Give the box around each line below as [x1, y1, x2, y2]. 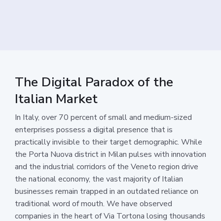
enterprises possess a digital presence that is [15, 124, 173, 135]
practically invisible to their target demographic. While [15, 136, 202, 147]
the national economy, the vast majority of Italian [15, 173, 183, 184]
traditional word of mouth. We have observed [15, 198, 172, 209]
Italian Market [15, 90, 98, 108]
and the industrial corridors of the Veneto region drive [15, 161, 198, 172]
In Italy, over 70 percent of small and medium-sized [15, 111, 192, 123]
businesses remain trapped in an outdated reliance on [15, 185, 198, 197]
